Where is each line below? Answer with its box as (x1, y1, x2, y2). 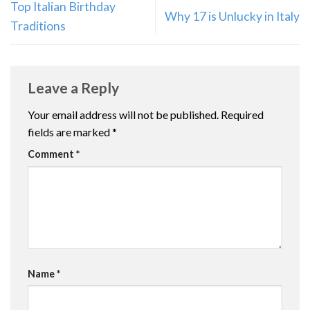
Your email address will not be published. (28, 108, 219, 122)
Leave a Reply (28, 78, 122, 96)
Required (221, 108, 264, 122)
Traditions (10, 18, 66, 33)
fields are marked (28, 125, 112, 139)
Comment (28, 148, 76, 161)
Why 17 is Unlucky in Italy (165, 8, 300, 24)
